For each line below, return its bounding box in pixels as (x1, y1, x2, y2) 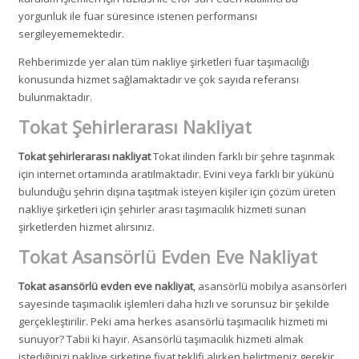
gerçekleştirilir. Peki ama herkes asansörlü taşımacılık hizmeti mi (18, 313, 329, 329)
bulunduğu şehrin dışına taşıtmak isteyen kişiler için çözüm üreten (18, 184, 337, 199)
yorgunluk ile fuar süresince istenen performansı (18, 8, 258, 23)
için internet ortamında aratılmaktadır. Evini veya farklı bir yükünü (18, 166, 335, 181)
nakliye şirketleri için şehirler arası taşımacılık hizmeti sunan (18, 201, 307, 216)
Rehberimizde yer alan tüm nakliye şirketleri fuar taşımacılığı (18, 54, 310, 69)
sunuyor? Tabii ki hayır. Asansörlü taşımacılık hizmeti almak (18, 331, 305, 346)
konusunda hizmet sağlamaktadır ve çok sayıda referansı (18, 71, 300, 87)
